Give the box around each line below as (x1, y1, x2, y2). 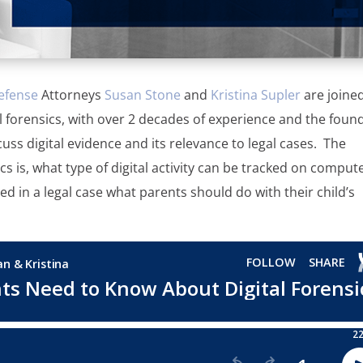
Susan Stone (105, 85, 181, 104)
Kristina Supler (211, 85, 301, 104)
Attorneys (38, 85, 105, 104)
